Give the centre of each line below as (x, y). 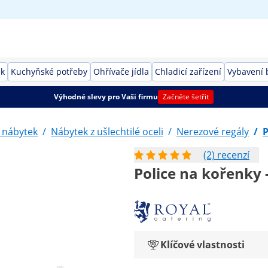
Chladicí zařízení (188, 71)
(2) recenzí (226, 155)
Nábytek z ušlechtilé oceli (107, 132)
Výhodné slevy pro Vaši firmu (106, 97)
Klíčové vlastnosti (202, 245)
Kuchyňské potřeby (49, 71)
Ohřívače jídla (121, 71)
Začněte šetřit (186, 97)
